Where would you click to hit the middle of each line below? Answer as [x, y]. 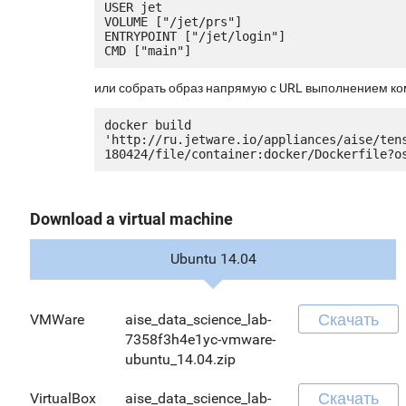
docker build [148, 125]
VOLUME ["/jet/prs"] [173, 21]
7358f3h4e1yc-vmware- [200, 339]
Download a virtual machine [131, 218]
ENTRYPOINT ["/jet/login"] [195, 36]
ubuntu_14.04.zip [180, 359]
